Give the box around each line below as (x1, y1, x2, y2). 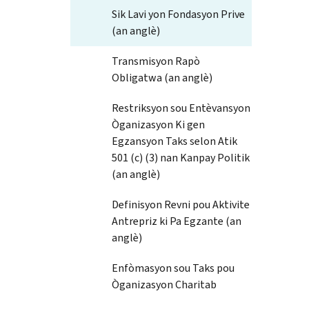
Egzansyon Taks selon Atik (112, 133, 237, 148)
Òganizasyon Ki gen (112, 117, 205, 132)
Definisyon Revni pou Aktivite (112, 197, 250, 212)
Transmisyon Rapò (112, 53, 200, 68)
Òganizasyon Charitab (112, 277, 217, 292)
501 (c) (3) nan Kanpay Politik (112, 150, 250, 165)
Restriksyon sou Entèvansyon (112, 100, 250, 115)
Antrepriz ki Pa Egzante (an (112, 213, 241, 228)
